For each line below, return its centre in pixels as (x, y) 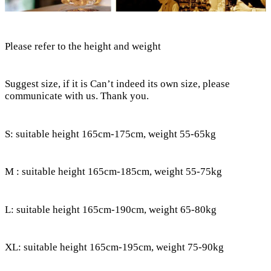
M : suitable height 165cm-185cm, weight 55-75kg (113, 172)
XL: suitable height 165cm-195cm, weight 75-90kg (114, 247)
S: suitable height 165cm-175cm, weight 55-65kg (110, 134)
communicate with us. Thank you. (77, 96)
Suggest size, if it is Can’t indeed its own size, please (117, 84)
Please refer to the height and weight (83, 46)
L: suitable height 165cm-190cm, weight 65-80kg (111, 209)
